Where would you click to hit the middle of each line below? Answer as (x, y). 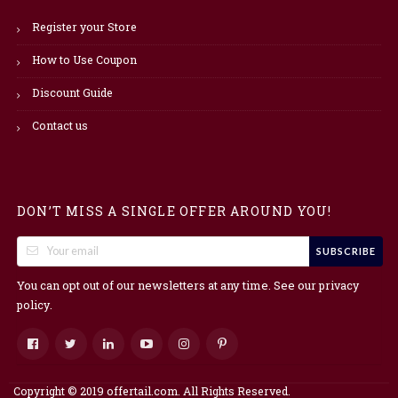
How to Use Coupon (84, 59)
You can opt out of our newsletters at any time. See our (168, 285)
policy (33, 304)
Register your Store (84, 26)
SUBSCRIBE (346, 251)
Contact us (60, 125)
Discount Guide (72, 92)
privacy (339, 285)
